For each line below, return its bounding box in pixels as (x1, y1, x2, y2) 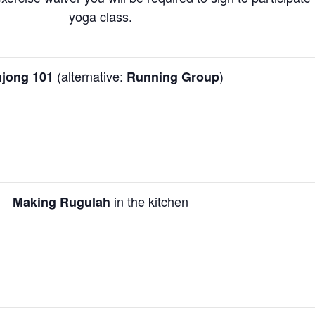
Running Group (127, 67, 219, 86)
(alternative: (53, 66, 127, 85)
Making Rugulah (12, 192, 110, 211)
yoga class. (68, 7, 132, 26)
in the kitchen (110, 191, 188, 210)
